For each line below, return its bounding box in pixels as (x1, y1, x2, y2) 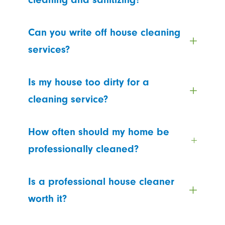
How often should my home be (28, 126, 169, 138)
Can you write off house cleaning (28, 26, 180, 38)
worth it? (28, 192, 67, 204)
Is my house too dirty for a (28, 76, 149, 88)
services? (28, 43, 70, 55)
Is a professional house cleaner (28, 175, 174, 187)
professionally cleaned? (28, 143, 139, 155)
